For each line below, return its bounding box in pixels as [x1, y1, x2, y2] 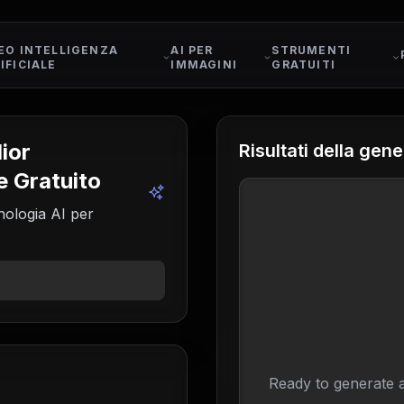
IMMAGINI [170, 58, 238, 71]
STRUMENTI [271, 43, 352, 57]
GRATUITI [271, 58, 335, 71]
